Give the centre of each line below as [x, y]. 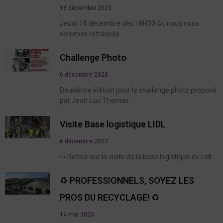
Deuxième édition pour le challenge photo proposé [138, 90]
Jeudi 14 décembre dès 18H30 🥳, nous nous [129, 23]
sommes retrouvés [90, 34]
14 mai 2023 [77, 214]
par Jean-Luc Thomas [94, 100]
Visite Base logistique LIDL [113, 124]
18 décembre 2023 [86, 8]
